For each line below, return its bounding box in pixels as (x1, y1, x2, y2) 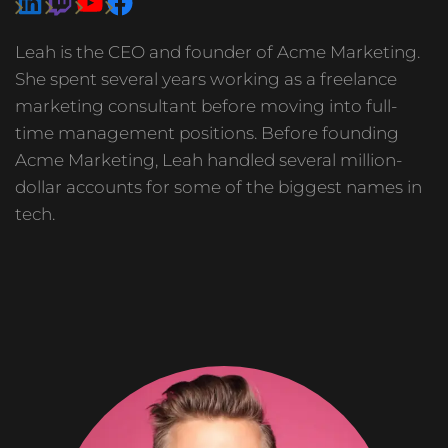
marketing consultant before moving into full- (15, 95, 397, 116)
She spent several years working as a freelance (15, 68, 397, 89)
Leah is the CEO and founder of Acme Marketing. (15, 41, 420, 62)
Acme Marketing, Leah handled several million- (15, 149, 402, 170)
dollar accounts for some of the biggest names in (15, 176, 422, 197)
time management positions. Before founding (15, 122, 399, 143)
